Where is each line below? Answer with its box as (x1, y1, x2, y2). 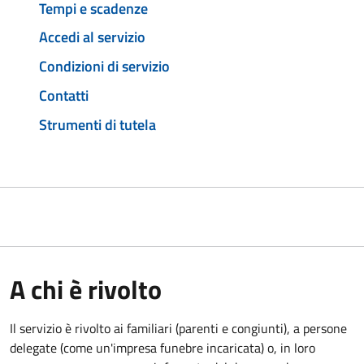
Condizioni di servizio (39, 55, 170, 78)
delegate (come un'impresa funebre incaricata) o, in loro (10, 337, 315, 357)
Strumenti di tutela (39, 113, 156, 136)
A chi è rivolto (10, 269, 162, 309)
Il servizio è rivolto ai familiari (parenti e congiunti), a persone (10, 318, 347, 338)
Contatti (39, 84, 89, 106)
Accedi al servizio (39, 26, 145, 49)
